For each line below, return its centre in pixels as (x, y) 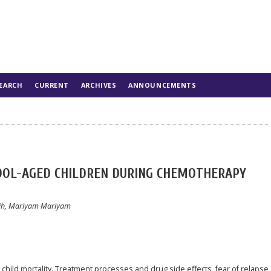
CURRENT (52, 85)
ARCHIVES (99, 85)
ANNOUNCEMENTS (162, 85)
